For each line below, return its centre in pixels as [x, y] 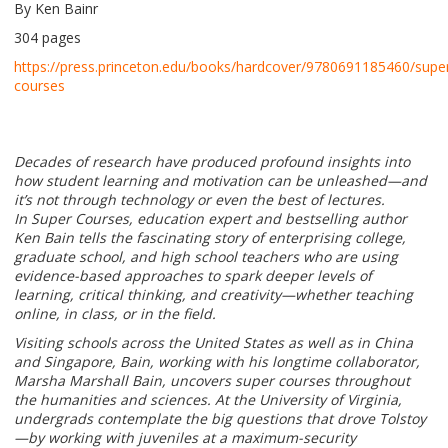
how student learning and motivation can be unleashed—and [220, 181]
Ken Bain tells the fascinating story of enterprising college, [210, 238]
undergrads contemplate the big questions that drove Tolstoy [220, 419]
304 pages [47, 38]
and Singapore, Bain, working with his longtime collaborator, [217, 362]
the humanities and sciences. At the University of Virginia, [208, 400]
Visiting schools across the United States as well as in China [213, 343]
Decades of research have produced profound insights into [212, 162]
